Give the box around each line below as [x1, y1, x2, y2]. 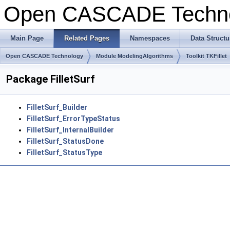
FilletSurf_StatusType [27, 148, 102, 157]
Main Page [10, 34, 44, 42]
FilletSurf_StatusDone [27, 137, 104, 145]
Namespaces [130, 34, 170, 42]
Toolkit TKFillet [186, 53, 227, 59]
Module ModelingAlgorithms [96, 53, 173, 59]
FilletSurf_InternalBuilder [27, 126, 114, 134]
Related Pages [64, 34, 109, 42]
